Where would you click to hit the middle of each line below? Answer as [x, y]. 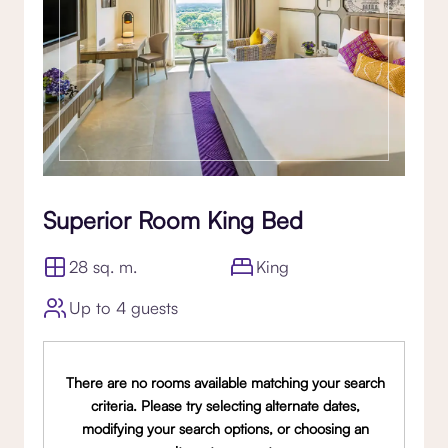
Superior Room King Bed [173, 219]
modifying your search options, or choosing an [225, 428]
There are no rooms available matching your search [225, 382]
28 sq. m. [103, 266]
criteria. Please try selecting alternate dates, [225, 405]
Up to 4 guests [124, 307]
